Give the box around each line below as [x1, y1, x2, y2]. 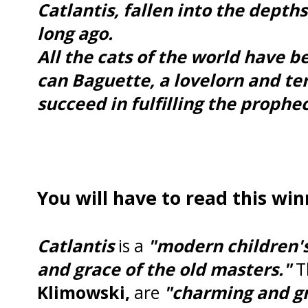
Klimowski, [37, 280, 130, 304]
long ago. [37, 21, 113, 45]
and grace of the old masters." [37, 256, 291, 280]
